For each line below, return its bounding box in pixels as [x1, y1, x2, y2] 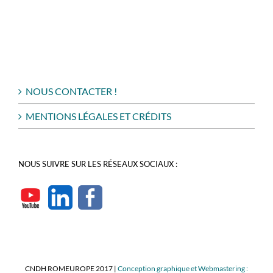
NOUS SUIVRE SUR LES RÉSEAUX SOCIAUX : [18, 158, 177, 169]
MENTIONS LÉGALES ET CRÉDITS [26, 110, 171, 122]
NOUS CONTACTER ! [26, 85, 117, 97]
